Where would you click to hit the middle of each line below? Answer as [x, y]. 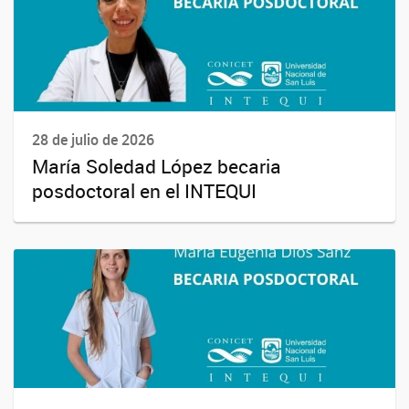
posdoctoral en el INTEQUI [144, 191]
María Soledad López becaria [157, 167]
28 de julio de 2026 [93, 140]
